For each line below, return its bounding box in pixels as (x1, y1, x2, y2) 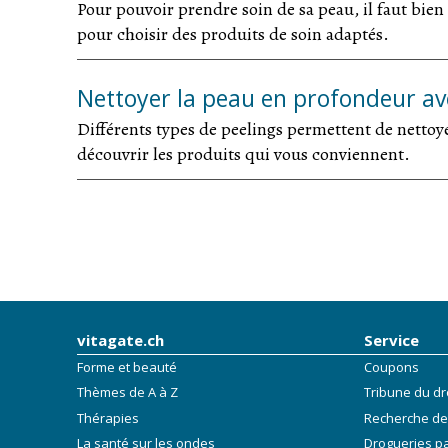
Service (363, 329, 419, 350)
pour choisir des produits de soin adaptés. (77, 21, 389, 46)
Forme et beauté (77, 357, 177, 376)
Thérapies (77, 408, 139, 427)
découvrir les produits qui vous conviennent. (77, 141, 410, 166)
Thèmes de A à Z (77, 383, 178, 402)
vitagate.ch (77, 329, 164, 350)
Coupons (363, 357, 419, 376)
